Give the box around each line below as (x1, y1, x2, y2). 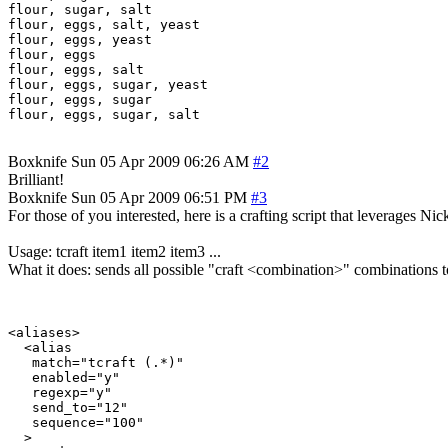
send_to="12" (8, 399, 128, 415)
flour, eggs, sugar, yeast (8, 76, 208, 92)
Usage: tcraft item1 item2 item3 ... (8, 242, 221, 260)
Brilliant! (8, 170, 64, 188)
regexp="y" (8, 384, 112, 400)
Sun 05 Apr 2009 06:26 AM (71, 152, 249, 170)
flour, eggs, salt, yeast (8, 16, 200, 32)
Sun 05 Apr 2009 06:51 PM (71, 188, 247, 206)
